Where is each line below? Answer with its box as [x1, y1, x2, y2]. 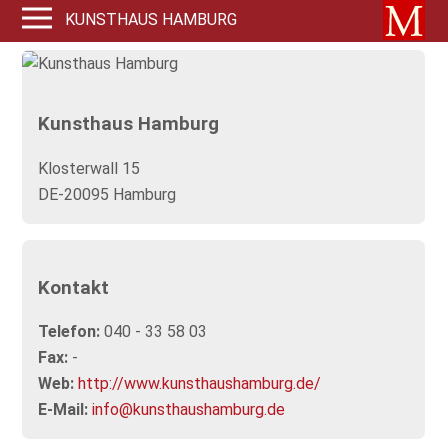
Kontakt [38, 276, 110, 299]
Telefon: [38, 322, 101, 342]
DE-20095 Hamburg [38, 185, 177, 205]
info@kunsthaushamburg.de [92, 400, 286, 420]
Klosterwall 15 [38, 159, 141, 179]
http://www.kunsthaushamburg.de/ [78, 374, 322, 394]
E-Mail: [38, 400, 89, 420]
